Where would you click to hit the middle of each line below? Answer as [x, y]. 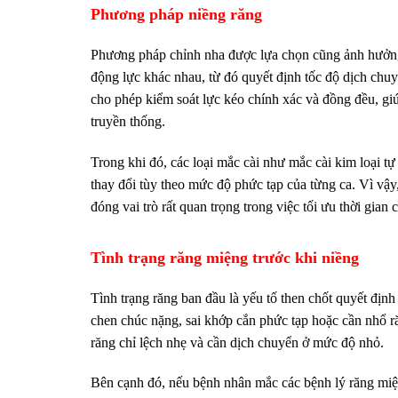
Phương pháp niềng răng [176, 15]
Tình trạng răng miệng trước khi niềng [225, 257]
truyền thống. [128, 122]
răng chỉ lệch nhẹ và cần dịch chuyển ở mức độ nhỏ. [237, 342]
